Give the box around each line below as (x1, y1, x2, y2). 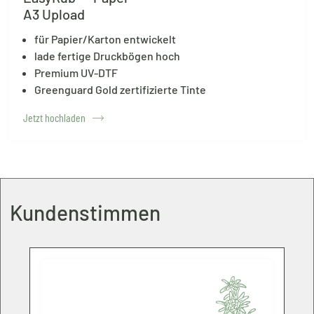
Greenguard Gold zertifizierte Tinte (34, 82, 206, 96)
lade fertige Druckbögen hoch (34, 48, 180, 62)
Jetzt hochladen (23, 110, 86, 124)
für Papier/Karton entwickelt (34, 32, 176, 46)
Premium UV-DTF (34, 65, 118, 79)
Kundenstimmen (10, 199, 161, 225)
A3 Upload (23, 5, 85, 22)
